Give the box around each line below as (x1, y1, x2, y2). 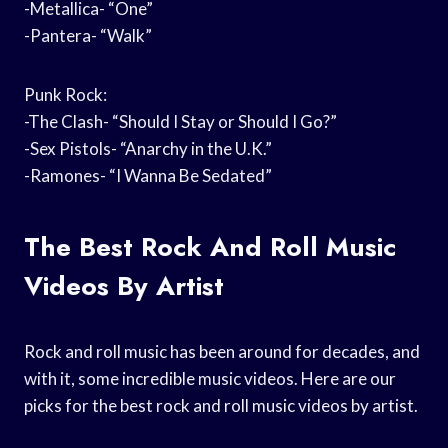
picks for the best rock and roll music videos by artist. (24, 394, 418, 416)
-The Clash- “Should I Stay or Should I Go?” (24, 110, 337, 132)
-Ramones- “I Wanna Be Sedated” (24, 164, 272, 186)
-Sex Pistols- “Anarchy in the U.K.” (24, 137, 272, 159)
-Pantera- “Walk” (24, 24, 152, 46)
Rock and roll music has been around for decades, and (24, 340, 420, 362)
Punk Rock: (24, 83, 107, 105)
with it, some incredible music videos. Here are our (24, 367, 396, 389)
